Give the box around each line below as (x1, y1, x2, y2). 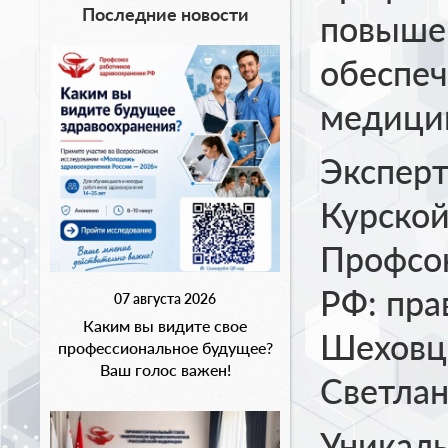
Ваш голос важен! (99, 360, 231, 379)
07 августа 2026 (114, 290, 216, 307)
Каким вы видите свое (83, 316, 247, 335)
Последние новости (81, 3, 249, 25)
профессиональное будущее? (57, 338, 273, 357)
